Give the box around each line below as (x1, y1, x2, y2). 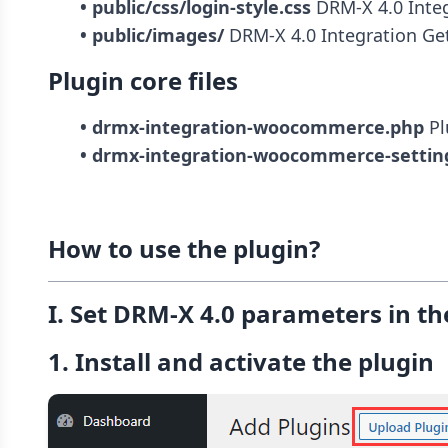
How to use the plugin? (48, 232, 320, 266)
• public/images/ (80, 23, 224, 48)
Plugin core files (48, 64, 238, 98)
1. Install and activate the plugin (48, 345, 434, 379)
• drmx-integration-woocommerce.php (80, 115, 424, 140)
